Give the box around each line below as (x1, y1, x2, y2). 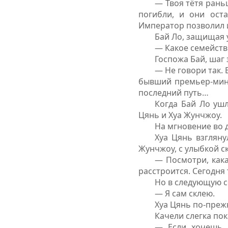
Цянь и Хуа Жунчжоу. (138, 109, 222, 121)
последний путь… (138, 87, 209, 99)
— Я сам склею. (155, 188, 215, 199)
